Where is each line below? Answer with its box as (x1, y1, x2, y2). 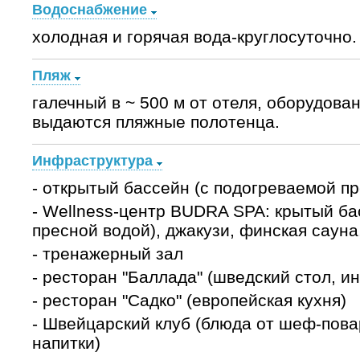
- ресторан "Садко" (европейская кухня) (31, 291, 346, 309)
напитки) (31, 333, 100, 352)
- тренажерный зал (31, 244, 183, 263)
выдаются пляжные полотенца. (31, 112, 280, 131)
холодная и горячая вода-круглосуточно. (31, 27, 357, 46)
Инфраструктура (31, 153, 153, 169)
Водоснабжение (31, 2, 147, 18)
